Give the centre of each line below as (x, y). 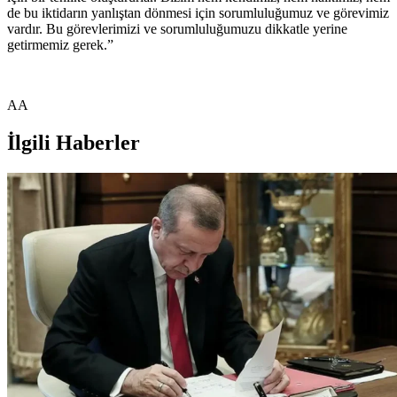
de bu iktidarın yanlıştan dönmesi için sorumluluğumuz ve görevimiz (198, 12)
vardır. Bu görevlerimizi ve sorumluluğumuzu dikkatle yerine (177, 28)
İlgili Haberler (74, 142)
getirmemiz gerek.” (60, 44)
